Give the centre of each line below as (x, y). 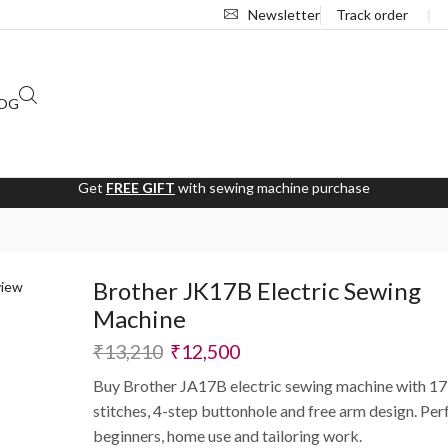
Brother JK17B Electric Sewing (256, 290)
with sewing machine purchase (272, 187)
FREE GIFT (140, 187)
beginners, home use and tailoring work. (227, 435)
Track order (372, 14)
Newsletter (284, 14)
